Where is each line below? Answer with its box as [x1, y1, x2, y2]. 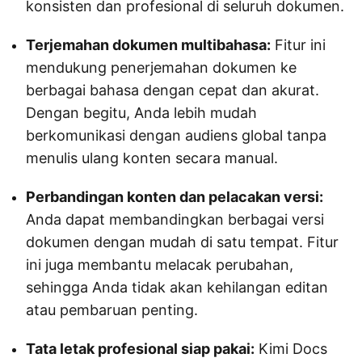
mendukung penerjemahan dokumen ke [26, 58, 297, 76]
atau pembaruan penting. [26, 301, 198, 318]
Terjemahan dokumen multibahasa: [26, 36, 271, 53]
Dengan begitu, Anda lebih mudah [26, 103, 257, 121]
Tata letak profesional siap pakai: [26, 339, 255, 357]
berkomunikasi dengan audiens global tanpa [26, 126, 326, 144]
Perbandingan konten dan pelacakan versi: [26, 187, 323, 205]
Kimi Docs [255, 339, 327, 357]
